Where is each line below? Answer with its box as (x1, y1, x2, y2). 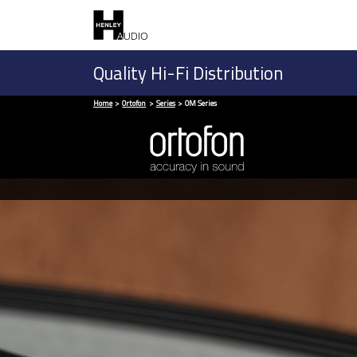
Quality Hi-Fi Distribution (93, 60, 284, 87)
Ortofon (122, 97, 147, 110)
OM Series (185, 97, 218, 110)
